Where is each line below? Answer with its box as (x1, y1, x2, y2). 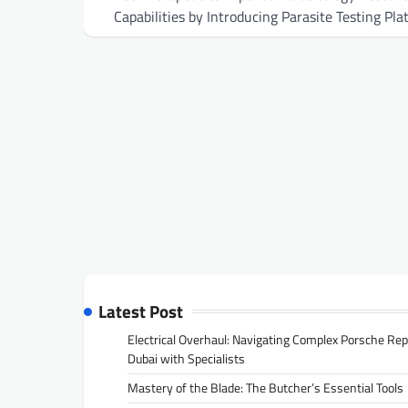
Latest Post (98, 298, 183, 325)
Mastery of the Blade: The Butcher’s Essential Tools (127, 378, 403, 399)
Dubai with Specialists (127, 349, 245, 370)
